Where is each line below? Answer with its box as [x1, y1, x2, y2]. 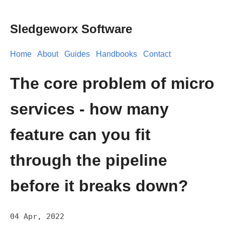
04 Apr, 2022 [10, 211, 64, 221]
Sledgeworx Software [10, 22, 132, 36]
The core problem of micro [10, 74, 214, 93]
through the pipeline [10, 151, 167, 170]
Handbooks [96, 49, 137, 58]
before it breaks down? [10, 177, 188, 195]
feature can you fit [10, 126, 151, 144]
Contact [143, 49, 171, 58]
